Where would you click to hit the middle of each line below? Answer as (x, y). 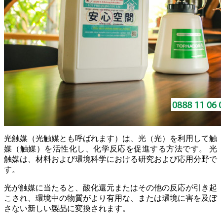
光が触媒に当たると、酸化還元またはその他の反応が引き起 (110, 187)
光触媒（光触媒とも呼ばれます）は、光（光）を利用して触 (110, 138)
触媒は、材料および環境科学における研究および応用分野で (110, 159)
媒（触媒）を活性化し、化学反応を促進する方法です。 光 (110, 148)
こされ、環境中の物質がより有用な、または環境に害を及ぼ (110, 198)
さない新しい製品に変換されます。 (67, 208)
